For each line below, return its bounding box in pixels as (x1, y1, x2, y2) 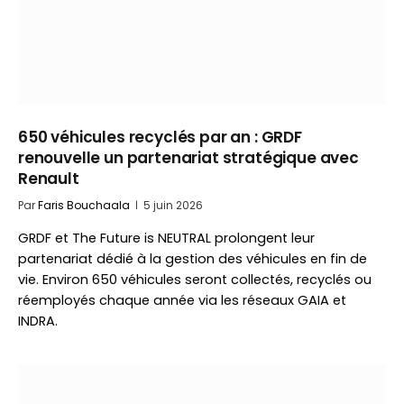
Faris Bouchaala (38, 197, 130, 213)
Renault (18, 168, 79, 189)
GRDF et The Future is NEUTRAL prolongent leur (18, 229, 315, 247)
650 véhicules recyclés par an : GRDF (18, 126, 302, 148)
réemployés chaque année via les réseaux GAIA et (18, 291, 346, 309)
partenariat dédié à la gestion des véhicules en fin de (18, 250, 367, 268)
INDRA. (18, 312, 58, 330)
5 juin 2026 (143, 197, 203, 213)
